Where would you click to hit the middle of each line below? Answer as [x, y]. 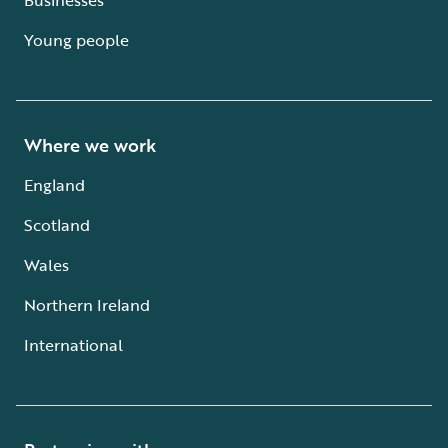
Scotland [57, 224]
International [73, 344]
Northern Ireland [87, 304]
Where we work [90, 144]
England [54, 184]
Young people [76, 39]
